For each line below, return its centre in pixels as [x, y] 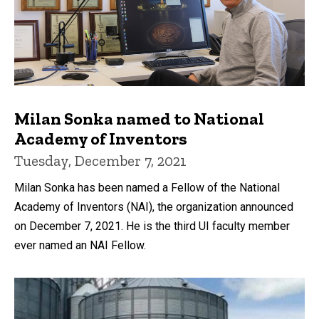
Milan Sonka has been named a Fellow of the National [147, 187]
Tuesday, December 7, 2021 [100, 160]
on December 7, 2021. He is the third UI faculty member [152, 226]
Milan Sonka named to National [139, 118]
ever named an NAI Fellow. [80, 245]
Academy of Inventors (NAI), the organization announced [154, 206]
